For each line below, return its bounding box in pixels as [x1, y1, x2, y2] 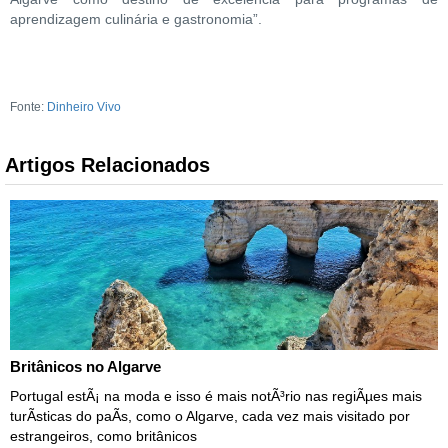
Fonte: [10, 100, 47, 115]
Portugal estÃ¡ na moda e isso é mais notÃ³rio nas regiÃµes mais [10, 388, 422, 405]
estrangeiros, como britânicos [10, 428, 197, 445]
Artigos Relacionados [5, 154, 210, 177]
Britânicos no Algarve [10, 358, 161, 376]
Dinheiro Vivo [47, 100, 121, 115]
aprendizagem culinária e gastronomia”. [10, 11, 262, 28]
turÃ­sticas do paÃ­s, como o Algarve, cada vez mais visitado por [10, 408, 410, 425]
